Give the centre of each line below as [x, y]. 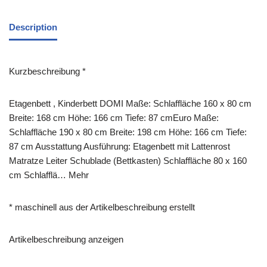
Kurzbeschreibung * [47, 72]
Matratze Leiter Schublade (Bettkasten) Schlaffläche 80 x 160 [128, 161]
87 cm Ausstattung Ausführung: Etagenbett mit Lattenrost [119, 147]
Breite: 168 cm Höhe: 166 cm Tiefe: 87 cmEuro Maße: [114, 118]
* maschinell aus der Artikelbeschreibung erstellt [102, 207]
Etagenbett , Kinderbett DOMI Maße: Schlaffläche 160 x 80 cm [130, 104]
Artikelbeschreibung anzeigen [66, 240]
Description [33, 27]
